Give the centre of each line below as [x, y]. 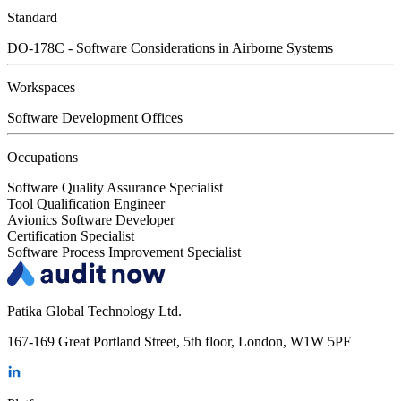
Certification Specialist [71, 236]
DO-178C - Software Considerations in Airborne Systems [170, 48]
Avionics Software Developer [91, 220]
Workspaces [41, 88]
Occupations [43, 158]
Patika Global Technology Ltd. [94, 311]
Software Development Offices [95, 118]
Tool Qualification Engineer [86, 204]
